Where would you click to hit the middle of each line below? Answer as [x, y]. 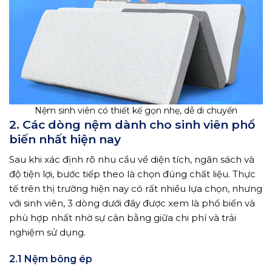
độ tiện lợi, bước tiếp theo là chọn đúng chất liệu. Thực [132, 174]
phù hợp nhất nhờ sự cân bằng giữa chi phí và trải [123, 217]
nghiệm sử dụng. [47, 232]
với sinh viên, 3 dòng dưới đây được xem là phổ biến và [132, 203]
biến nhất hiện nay [65, 139]
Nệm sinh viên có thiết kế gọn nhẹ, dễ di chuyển [136, 111]
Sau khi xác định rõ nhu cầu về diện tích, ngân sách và [132, 159]
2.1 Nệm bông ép [51, 259]
